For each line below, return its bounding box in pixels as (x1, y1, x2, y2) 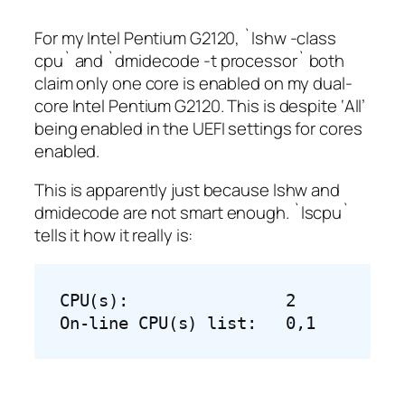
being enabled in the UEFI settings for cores (34, 116, 363, 140)
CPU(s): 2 (59, 290, 297, 310)
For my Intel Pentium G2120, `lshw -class (34, 25, 336, 50)
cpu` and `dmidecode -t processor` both (34, 48, 345, 72)
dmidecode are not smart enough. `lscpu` (34, 201, 351, 225)
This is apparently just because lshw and (34, 178, 340, 202)
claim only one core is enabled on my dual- (34, 71, 353, 95)
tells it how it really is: (34, 223, 193, 248)
